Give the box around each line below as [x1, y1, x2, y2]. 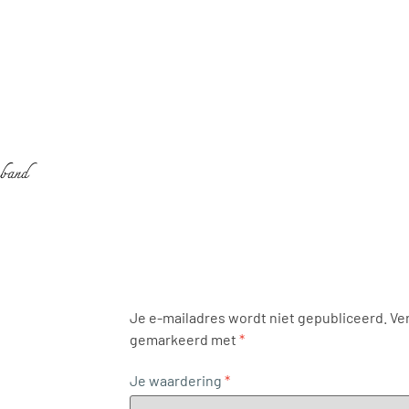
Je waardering [129, 372, 225, 390]
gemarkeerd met [129, 330, 239, 349]
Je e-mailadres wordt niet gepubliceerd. [129, 309, 387, 327]
